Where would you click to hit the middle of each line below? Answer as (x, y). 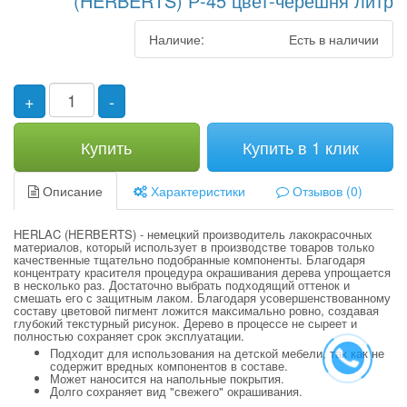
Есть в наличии (332, 40)
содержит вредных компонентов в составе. (169, 366)
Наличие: (177, 40)
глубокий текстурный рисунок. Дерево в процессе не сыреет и (185, 323)
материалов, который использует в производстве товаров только (194, 247)
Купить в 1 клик (300, 148)
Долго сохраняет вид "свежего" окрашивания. (178, 392)
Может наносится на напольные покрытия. (167, 379)
